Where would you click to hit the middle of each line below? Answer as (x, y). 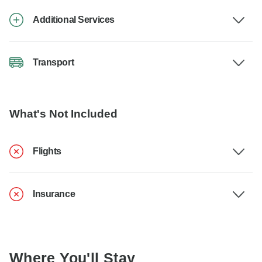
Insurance (54, 194)
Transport (54, 63)
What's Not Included (63, 114)
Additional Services (74, 20)
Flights (47, 151)
